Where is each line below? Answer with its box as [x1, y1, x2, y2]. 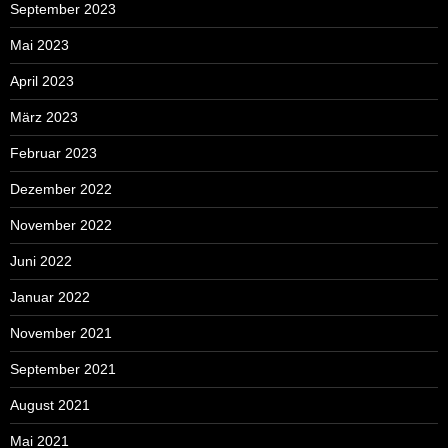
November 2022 [10, 216, 112, 233]
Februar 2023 [10, 144, 97, 161]
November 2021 [10, 324, 112, 341]
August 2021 [10, 396, 90, 413]
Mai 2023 [10, 36, 69, 53]
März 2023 [10, 108, 78, 125]
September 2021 [10, 360, 116, 377]
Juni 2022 [10, 252, 72, 269]
